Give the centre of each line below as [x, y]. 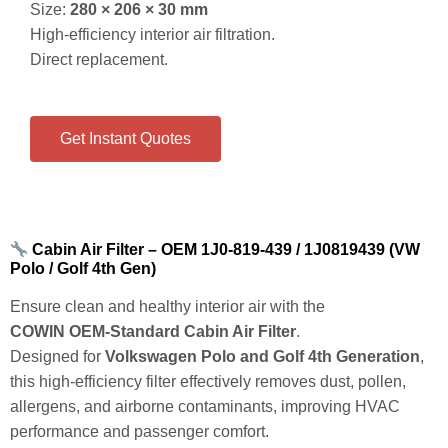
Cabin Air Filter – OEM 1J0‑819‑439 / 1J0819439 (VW [224, 243]
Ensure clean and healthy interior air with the [167, 300]
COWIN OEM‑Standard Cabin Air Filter [153, 325]
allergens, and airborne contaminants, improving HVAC [205, 400]
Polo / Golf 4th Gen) [83, 262]
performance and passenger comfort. [139, 425]
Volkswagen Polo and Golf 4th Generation [262, 350]
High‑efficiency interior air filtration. [152, 27]
